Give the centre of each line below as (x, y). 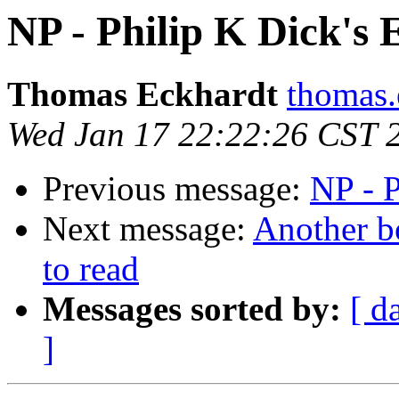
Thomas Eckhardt (142, 94)
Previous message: (176, 189)
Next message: (148, 229)
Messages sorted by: (192, 309)
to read (91, 269)
